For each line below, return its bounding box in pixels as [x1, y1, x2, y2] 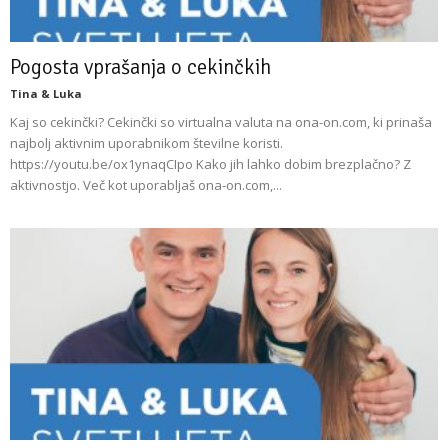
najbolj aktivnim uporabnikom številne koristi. [10, 134, 283, 153]
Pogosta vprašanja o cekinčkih [10, 54, 271, 81]
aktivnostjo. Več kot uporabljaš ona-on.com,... [10, 176, 282, 195]
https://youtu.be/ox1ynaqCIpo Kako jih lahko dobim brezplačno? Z [10, 155, 411, 174]
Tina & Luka [10, 86, 82, 102]
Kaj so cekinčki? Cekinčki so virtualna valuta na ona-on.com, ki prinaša [10, 113, 432, 132]
